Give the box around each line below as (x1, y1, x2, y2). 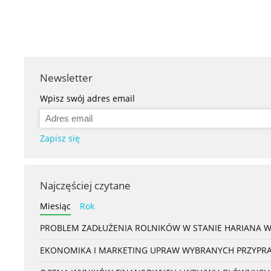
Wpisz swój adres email (40, 93, 135, 105)
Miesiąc (40, 200, 71, 212)
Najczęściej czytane (40, 178, 131, 193)
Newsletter (40, 71, 93, 85)
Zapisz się (40, 132, 80, 145)
